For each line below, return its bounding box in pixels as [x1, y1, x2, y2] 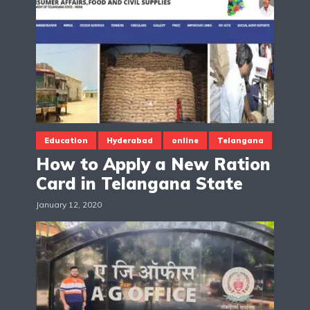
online [172, 136, 199, 146]
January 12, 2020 [36, 199, 102, 210]
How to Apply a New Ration [36, 154, 271, 175]
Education [44, 136, 88, 146]
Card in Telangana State [36, 173, 243, 194]
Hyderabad [107, 136, 153, 146]
